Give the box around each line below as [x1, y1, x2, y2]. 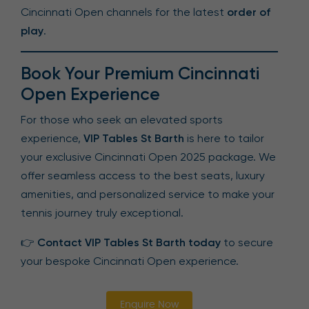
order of [227, 6, 270, 19]
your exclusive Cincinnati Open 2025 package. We [21, 150, 276, 164]
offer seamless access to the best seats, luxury [21, 169, 265, 183]
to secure [221, 236, 273, 250]
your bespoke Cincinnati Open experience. [21, 255, 239, 268]
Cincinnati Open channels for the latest [21, 6, 227, 19]
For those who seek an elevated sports [21, 113, 223, 127]
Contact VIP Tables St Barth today [37, 236, 221, 250]
